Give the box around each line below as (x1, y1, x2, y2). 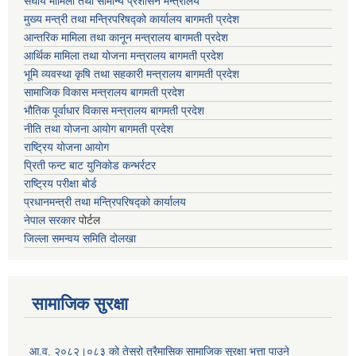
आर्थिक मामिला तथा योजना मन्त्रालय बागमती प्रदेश (24, 49, 223, 63)
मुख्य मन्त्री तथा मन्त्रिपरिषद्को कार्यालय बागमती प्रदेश (24, 13, 239, 26)
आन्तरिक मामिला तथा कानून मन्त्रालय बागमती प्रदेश (24, 31, 228, 44)
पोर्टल (75, 214, 100, 227)
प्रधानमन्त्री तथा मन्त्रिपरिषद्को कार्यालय (24, 195, 186, 209)
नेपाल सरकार (24, 214, 75, 227)
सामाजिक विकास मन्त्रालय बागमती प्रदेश (24, 86, 184, 99)
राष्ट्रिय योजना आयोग (24, 141, 109, 154)
